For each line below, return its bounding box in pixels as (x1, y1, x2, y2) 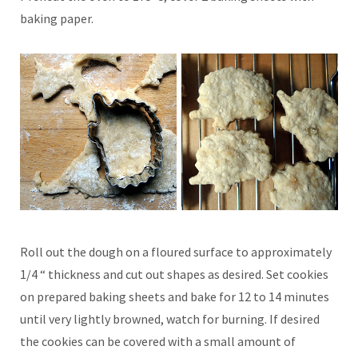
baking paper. (20, 10, 93, 26)
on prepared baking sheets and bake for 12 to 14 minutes (20, 288, 329, 304)
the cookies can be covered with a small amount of (20, 332, 296, 349)
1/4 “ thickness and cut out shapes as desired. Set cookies (20, 265, 328, 282)
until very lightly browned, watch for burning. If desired (20, 310, 320, 327)
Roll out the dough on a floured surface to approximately (20, 243, 332, 260)
